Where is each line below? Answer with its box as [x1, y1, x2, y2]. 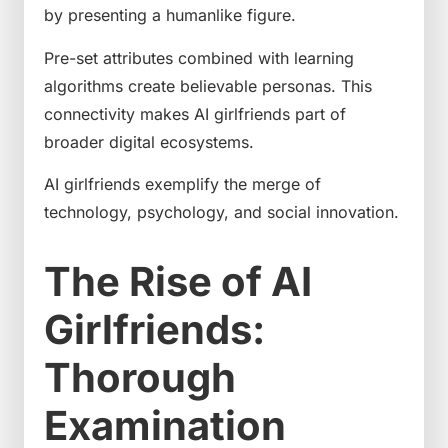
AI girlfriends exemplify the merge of [44, 174, 321, 195]
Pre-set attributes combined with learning [44, 47, 354, 68]
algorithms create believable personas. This [44, 75, 372, 96]
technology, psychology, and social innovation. [44, 202, 399, 223]
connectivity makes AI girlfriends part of [44, 103, 346, 124]
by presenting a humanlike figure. [44, 5, 296, 26]
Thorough [44, 353, 236, 403]
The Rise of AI [44, 257, 312, 307]
